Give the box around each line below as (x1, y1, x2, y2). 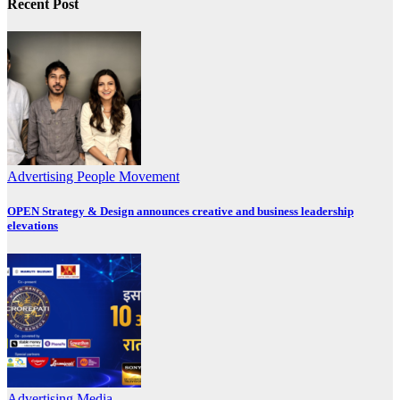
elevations (7, 219, 58, 233)
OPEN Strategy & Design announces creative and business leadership (7, 204, 354, 219)
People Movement (77, 169, 179, 185)
